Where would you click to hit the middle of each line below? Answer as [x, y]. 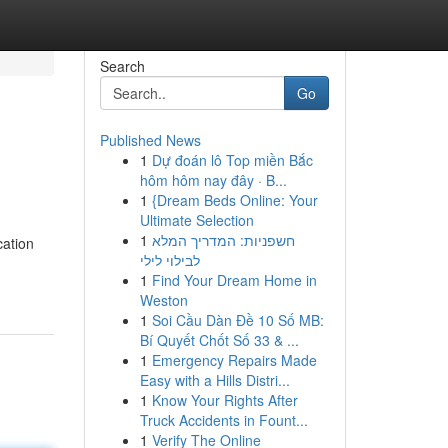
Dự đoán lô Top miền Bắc [232, 160]
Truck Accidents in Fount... [223, 420]
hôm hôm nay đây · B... [213, 180]
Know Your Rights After [224, 400]
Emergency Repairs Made [234, 360]
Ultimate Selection [196, 220]
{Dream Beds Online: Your [234, 200]
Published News [150, 140]
